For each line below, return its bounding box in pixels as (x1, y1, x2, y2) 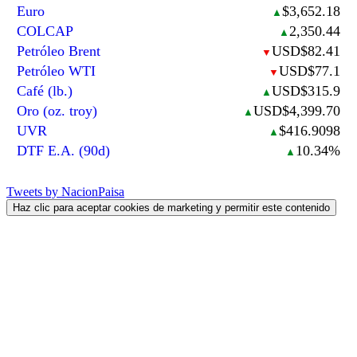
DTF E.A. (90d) (17, 142, 111, 159)
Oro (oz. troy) (17, 102, 98, 119)
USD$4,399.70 (253, 102, 340, 119)
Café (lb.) (17, 82, 73, 99)
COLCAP (17, 22, 74, 39)
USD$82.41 (271, 42, 340, 59)
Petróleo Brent (17, 42, 101, 59)
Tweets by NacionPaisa (6, 185, 124, 199)
